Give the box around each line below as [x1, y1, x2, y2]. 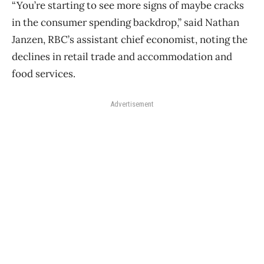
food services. [12, 67, 75, 80]
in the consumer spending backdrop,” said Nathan [12, 15, 239, 29]
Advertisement [110, 99, 154, 108]
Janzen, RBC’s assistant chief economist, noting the [12, 32, 247, 46]
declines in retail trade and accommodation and [12, 49, 232, 63]
